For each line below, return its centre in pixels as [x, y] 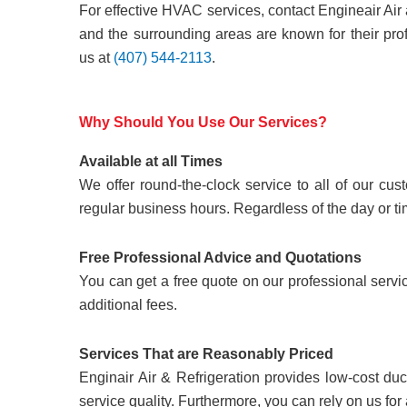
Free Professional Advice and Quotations [221, 257]
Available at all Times [151, 161]
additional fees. [129, 304]
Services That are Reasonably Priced [207, 353]
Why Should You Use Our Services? [203, 122]
